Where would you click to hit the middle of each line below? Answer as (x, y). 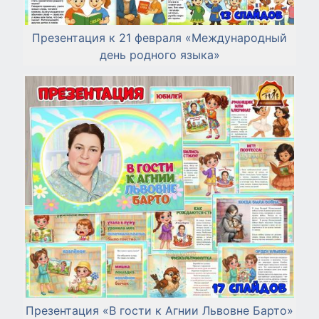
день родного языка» (159, 54)
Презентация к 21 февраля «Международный (159, 37)
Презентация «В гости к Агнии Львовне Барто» (159, 310)
